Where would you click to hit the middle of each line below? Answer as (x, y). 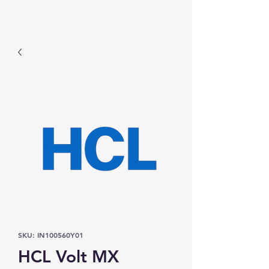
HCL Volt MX (68, 256)
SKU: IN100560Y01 (51, 235)
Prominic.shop (49, 16)
